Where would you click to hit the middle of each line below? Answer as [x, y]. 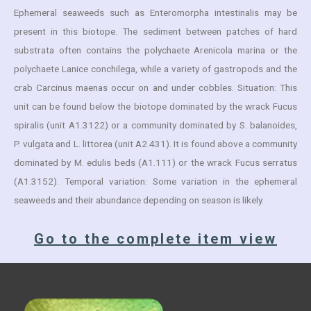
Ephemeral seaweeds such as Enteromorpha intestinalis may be [155, 12]
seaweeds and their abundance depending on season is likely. [139, 200]
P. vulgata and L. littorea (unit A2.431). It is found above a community [155, 144]
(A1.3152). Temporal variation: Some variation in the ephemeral [155, 181]
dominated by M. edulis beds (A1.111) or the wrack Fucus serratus [155, 162]
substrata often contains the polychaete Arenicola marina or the [155, 50]
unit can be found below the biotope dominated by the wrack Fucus [155, 106]
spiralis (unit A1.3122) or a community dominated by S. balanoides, [155, 125]
